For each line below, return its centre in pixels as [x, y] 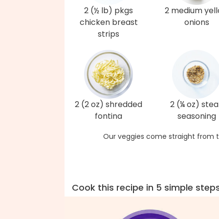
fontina [109, 116]
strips [109, 34]
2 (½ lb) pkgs [109, 11]
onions [197, 22]
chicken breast [109, 22]
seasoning [197, 116]
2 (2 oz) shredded [109, 104]
